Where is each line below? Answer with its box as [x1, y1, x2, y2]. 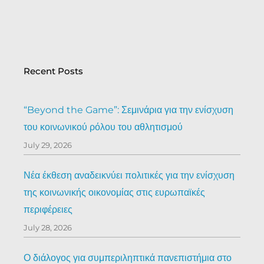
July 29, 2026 [24, 140, 72, 150]
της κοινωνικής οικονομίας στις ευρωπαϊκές [24, 186, 205, 198]
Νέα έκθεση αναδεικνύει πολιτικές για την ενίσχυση [24, 169, 235, 181]
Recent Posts [24, 65, 83, 77]
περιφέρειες [24, 203, 72, 215]
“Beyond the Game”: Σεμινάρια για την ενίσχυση [24, 104, 233, 115]
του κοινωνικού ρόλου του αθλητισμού [24, 121, 183, 133]
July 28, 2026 [24, 222, 72, 232]
